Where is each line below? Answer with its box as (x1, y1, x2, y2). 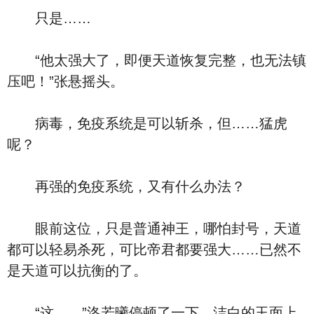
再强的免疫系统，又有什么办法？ (7, 179, 245, 194)
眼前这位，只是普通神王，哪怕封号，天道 (7, 221, 301, 236)
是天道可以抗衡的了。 (7, 263, 147, 278)
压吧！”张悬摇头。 (7, 74, 124, 89)
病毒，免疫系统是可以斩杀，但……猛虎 (7, 116, 287, 131)
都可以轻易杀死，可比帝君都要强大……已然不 (7, 242, 301, 257)
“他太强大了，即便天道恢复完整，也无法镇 (7, 53, 306, 68)
